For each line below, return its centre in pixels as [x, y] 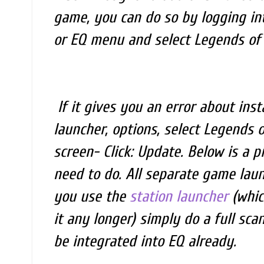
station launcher [179, 197]
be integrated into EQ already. [145, 242]
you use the [92, 197]
